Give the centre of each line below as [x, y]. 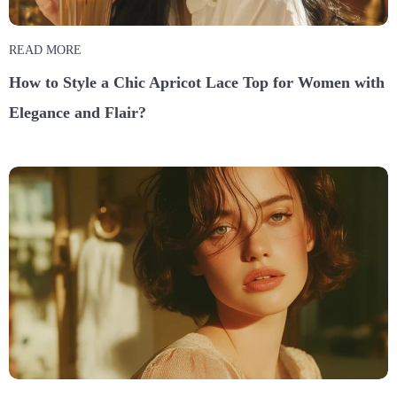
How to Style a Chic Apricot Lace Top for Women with [197, 82]
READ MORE [45, 50]
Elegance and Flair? [78, 112]
